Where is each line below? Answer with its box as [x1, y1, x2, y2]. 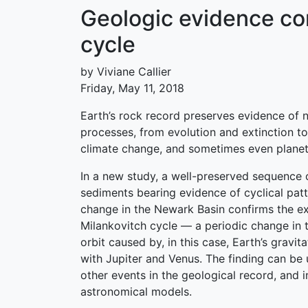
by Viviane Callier [80, 65, 171, 78]
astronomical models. [80, 285, 192, 298]
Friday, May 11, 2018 [80, 81, 184, 95]
